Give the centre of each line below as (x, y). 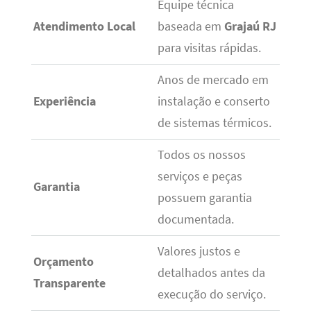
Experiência (64, 101)
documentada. (195, 219)
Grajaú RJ (250, 26)
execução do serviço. (211, 294)
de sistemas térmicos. (214, 123)
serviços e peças (200, 176)
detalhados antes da (211, 272)
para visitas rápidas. (209, 48)
